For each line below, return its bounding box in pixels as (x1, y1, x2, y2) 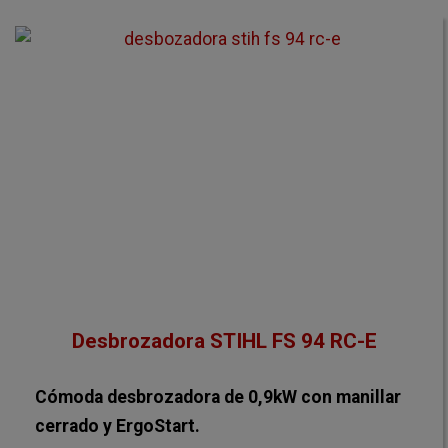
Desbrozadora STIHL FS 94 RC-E (71, 328, 377, 353)
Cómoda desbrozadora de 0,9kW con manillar (35, 387, 401, 408)
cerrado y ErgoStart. (35, 416, 200, 437)
